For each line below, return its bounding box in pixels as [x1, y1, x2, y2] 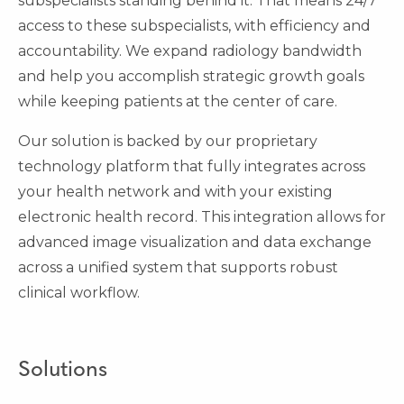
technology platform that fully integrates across [18, 158, 365, 176]
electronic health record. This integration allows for [18, 208, 386, 226]
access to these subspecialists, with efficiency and [18, 17, 371, 35]
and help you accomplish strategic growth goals [18, 68, 364, 86]
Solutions [18, 360, 107, 382]
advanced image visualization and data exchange [18, 234, 372, 252]
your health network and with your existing [18, 183, 333, 201]
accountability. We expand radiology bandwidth [18, 42, 362, 60]
